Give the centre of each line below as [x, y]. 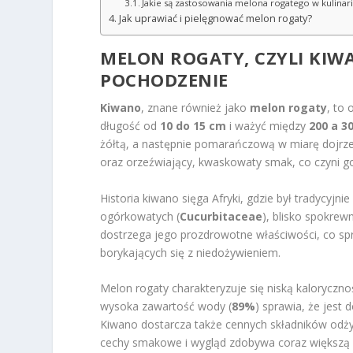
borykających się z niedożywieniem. [191, 252]
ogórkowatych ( [140, 216]
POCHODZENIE [164, 80]
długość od [130, 126]
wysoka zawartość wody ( [166, 306]
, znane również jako [196, 108]
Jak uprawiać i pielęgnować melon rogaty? [215, 19]
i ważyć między [268, 126]
